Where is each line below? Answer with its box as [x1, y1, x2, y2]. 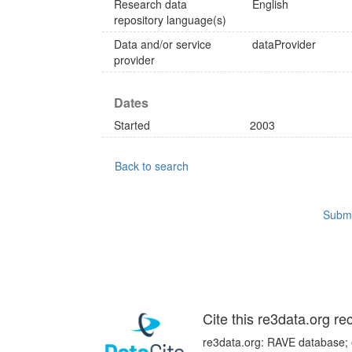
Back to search [115, 158, 189, 174]
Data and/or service [114, 36, 211, 52]
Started [114, 117, 150, 133]
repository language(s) [114, 12, 226, 27]
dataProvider [252, 36, 317, 52]
